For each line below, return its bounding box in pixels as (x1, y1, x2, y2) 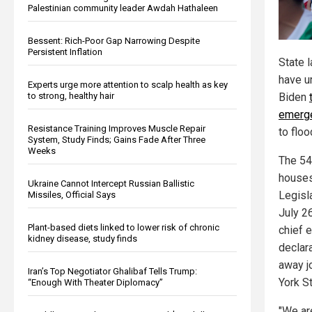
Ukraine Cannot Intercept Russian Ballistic (28, 178, 194, 189)
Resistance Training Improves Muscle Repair (28, 123, 205, 134)
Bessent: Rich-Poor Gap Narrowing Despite (28, 35, 200, 46)
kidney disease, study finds (28, 233, 137, 244)
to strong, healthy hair (28, 90, 114, 101)
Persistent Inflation (28, 46, 102, 57)
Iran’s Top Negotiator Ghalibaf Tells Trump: (28, 265, 197, 276)
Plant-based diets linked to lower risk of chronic (28, 221, 219, 233)
